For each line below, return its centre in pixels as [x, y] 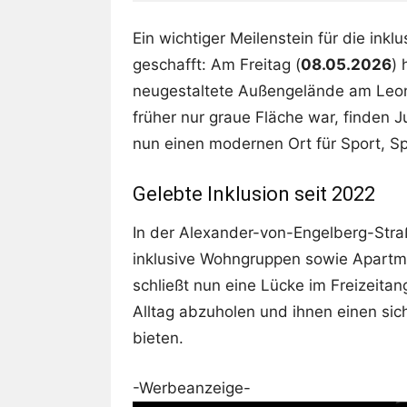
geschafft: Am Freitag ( [217, 64]
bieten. [158, 338]
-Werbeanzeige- [192, 387]
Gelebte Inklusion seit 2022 [254, 194]
